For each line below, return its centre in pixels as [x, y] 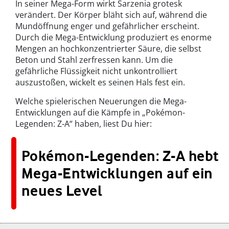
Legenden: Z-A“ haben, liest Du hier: [84, 124]
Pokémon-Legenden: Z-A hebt [120, 156]
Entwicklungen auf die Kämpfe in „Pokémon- [100, 113]
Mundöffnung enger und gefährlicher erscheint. [107, 26]
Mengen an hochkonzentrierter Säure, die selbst [108, 49]
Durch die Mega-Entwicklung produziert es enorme [113, 38]
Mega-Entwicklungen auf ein [117, 174]
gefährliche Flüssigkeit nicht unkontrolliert [96, 71]
